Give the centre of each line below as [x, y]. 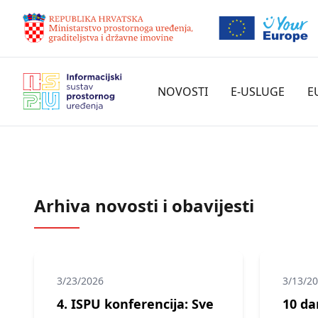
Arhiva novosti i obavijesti [144, 205]
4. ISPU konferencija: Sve [135, 304]
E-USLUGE [258, 92]
